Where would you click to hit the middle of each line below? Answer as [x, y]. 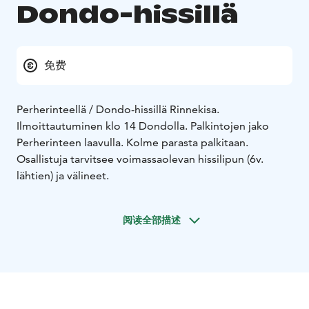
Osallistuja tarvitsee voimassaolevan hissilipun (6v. [140, 159]
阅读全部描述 [152, 220]
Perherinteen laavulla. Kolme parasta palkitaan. [132, 143]
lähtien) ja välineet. [63, 176]
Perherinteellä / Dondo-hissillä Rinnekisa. [118, 110]
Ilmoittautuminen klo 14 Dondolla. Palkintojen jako [143, 126]
